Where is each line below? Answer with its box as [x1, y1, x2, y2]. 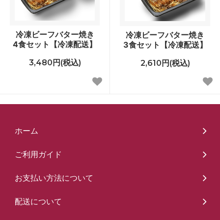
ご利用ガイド [15, 149, 62, 159]
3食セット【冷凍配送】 [123, 39, 207, 50]
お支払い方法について [15, 172, 93, 183]
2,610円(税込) [140, 58, 190, 68]
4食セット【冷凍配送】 [13, 39, 97, 49]
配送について [15, 196, 62, 206]
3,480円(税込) [28, 57, 81, 67]
